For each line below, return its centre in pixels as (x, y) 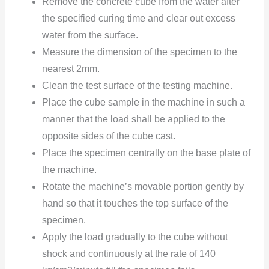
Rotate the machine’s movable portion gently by (143, 187)
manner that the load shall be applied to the (134, 119)
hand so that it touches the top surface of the (135, 204)
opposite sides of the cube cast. (109, 136)
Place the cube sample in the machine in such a (144, 103)
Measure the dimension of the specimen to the (140, 52)
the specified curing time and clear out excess (139, 19)
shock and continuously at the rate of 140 (129, 254)
